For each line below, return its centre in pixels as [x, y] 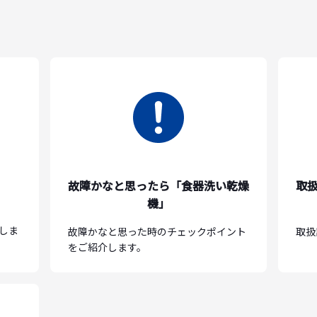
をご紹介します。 [107, 247]
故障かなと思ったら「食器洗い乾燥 [158, 186]
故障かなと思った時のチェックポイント [157, 232]
